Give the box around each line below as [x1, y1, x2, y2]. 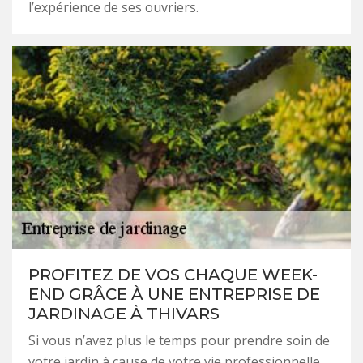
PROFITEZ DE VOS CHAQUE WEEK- [28, 264, 318, 284]
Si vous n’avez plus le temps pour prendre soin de [28, 331, 330, 349]
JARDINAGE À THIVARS [28, 303, 220, 323]
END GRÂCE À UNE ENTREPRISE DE [28, 284, 320, 304]
